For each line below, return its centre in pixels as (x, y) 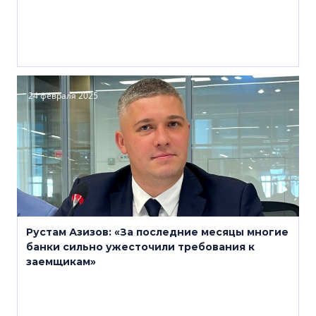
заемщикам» (61, 262)
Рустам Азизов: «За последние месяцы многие (157, 232)
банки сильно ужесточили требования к (140, 247)
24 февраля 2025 (63, 96)
